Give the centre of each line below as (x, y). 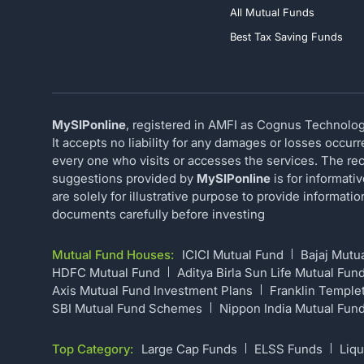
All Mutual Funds (273, 13)
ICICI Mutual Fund (233, 255)
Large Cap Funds (189, 349)
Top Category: (93, 349)
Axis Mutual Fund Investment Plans (152, 291)
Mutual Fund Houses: (113, 255)
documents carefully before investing (158, 214)
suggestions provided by (124, 179)
